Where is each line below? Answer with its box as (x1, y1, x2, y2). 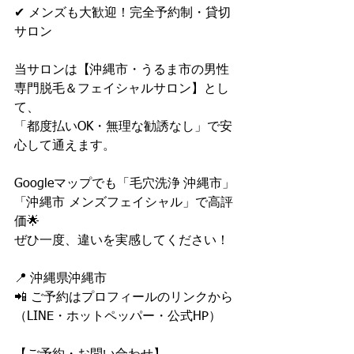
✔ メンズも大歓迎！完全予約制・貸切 (14, 6, 231, 20)
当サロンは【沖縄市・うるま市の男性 (14, 63, 229, 77)
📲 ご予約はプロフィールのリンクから (14, 291, 233, 304)
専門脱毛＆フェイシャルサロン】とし (14, 82, 229, 96)
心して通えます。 (14, 139, 115, 153)
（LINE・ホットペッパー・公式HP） (14, 310, 221, 323)
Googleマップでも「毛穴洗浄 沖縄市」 (14, 177, 235, 190)
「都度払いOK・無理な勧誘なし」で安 (14, 120, 232, 134)
